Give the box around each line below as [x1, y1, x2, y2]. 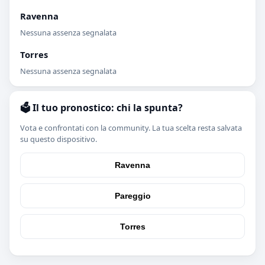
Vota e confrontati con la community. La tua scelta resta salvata [20, 122, 242, 133]
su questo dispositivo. [20, 133, 97, 144]
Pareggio [114, 190, 151, 201]
